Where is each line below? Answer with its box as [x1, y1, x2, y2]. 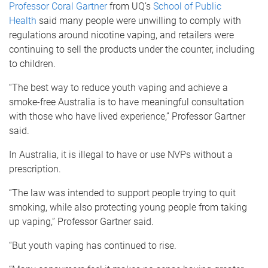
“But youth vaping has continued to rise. [9, 240, 176, 251]
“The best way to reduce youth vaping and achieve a [9, 82, 228, 93]
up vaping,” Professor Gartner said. [9, 216, 154, 227]
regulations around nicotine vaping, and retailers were [9, 29, 234, 41]
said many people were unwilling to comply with [36, 15, 241, 26]
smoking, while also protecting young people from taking [9, 202, 247, 213]
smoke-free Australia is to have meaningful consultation [9, 96, 244, 108]
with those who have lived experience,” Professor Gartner [9, 111, 245, 122]
